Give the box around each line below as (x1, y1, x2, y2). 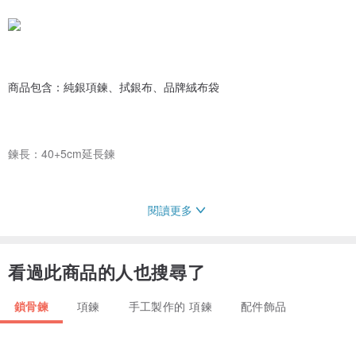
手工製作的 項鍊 (128, 297, 212, 314)
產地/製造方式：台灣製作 (8, 278, 133, 295)
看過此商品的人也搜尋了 (8, 258, 206, 284)
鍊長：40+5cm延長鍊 (8, 145, 115, 161)
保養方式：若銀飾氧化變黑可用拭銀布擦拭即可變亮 (8, 211, 264, 228)
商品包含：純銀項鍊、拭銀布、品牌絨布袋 (8, 78, 219, 95)
